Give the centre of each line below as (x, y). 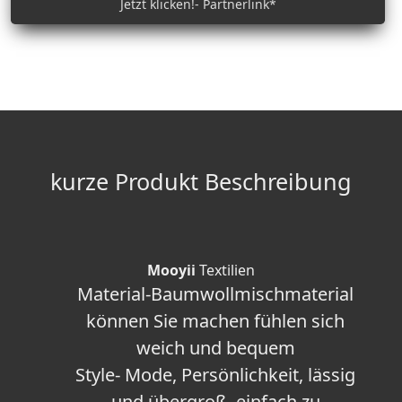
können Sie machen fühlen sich (215, 321)
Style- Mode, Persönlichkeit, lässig (215, 375)
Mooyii (171, 270)
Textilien (225, 270)
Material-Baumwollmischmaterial (215, 294)
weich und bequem (215, 348)
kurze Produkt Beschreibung (201, 181)
